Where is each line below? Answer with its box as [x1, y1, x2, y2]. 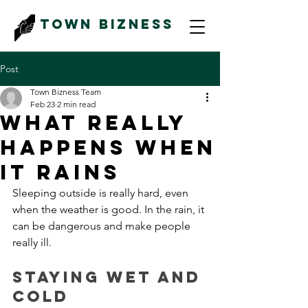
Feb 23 [30, 99, 55, 109]
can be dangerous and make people [12, 219, 193, 232]
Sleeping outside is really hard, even [12, 186, 191, 199]
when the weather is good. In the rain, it [12, 203, 207, 216]
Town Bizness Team [30, 87, 101, 97]
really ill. [12, 236, 54, 249]
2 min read [57, 99, 96, 109]
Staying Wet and [12, 267, 208, 287]
